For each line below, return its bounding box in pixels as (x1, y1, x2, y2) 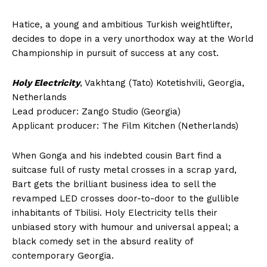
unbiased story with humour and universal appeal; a (12, 221, 239, 232)
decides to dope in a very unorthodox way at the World (12, 33, 253, 44)
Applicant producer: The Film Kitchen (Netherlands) (12, 120, 238, 131)
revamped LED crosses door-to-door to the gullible (12, 193, 239, 204)
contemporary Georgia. (12, 250, 114, 261)
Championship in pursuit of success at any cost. (12, 47, 219, 58)
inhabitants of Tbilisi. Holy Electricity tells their (12, 207, 218, 218)
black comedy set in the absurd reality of (12, 235, 193, 247)
